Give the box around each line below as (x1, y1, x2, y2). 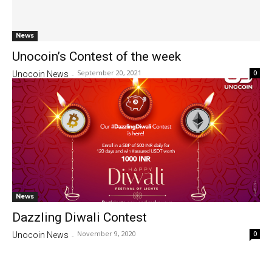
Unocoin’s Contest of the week (12, 49, 181, 64)
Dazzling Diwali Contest (12, 210, 147, 225)
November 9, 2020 (77, 229, 136, 238)
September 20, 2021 (77, 68, 141, 77)
